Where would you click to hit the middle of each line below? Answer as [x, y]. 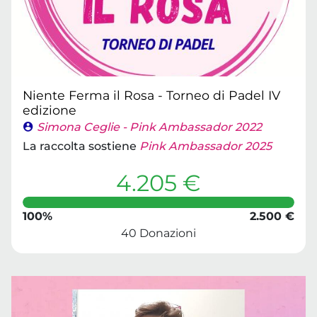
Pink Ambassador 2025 [206, 146]
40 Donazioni [158, 233]
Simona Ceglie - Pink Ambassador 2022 [149, 127]
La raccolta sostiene [81, 146]
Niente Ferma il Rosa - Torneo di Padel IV [151, 95]
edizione [50, 110]
